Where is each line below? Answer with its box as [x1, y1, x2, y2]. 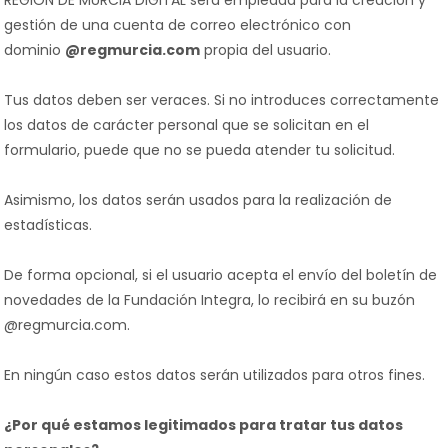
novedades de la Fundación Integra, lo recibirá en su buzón [4, 290, 415, 310]
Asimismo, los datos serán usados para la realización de [4, 190, 392, 210]
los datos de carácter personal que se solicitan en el [4, 115, 369, 135]
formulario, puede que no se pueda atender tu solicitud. [4, 140, 395, 160]
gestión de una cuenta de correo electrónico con [4, 15, 351, 35]
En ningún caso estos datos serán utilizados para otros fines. [4, 365, 425, 385]
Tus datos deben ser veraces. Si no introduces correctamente [4, 90, 439, 110]
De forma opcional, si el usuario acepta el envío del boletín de [4, 265, 437, 285]
